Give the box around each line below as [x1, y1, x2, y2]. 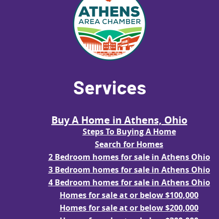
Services [73, 80, 146, 99]
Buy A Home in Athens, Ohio [51, 113, 187, 127]
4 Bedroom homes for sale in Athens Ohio [48, 176, 210, 188]
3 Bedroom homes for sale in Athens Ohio [48, 164, 210, 175]
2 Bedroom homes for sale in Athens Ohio [48, 151, 210, 162]
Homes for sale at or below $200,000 [60, 202, 198, 213]
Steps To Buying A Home [82, 126, 176, 137]
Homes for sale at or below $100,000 [60, 189, 198, 200]
